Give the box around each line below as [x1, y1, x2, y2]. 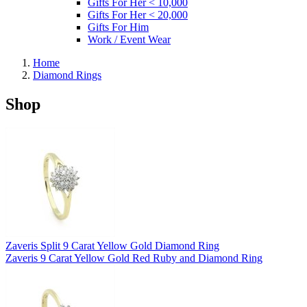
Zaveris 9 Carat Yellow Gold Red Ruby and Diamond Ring [5, 251, 262, 264]
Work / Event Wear [88, 33, 171, 45]
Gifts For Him [88, 21, 149, 33]
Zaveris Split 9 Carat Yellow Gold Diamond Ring [5, 239, 219, 251]
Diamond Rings [33, 69, 101, 81]
